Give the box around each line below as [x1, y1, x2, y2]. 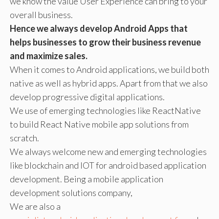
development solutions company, [10, 187, 132, 198]
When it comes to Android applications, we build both [10, 64, 209, 75]
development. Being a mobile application [10, 174, 163, 184]
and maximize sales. [10, 50, 88, 61]
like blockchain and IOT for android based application [10, 160, 206, 171]
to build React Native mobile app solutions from [10, 119, 189, 130]
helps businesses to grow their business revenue [10, 37, 201, 47]
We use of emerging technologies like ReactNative [10, 105, 201, 116]
